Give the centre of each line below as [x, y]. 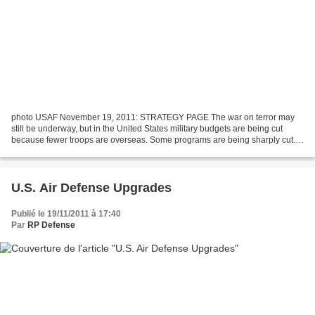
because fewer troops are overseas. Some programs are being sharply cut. [153, 140]
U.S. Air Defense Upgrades [91, 188]
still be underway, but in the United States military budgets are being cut [147, 129]
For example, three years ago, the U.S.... [88, 152]
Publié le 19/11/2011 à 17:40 [66, 214]
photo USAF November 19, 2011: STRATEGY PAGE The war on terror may [153, 118]
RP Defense [51, 225]
